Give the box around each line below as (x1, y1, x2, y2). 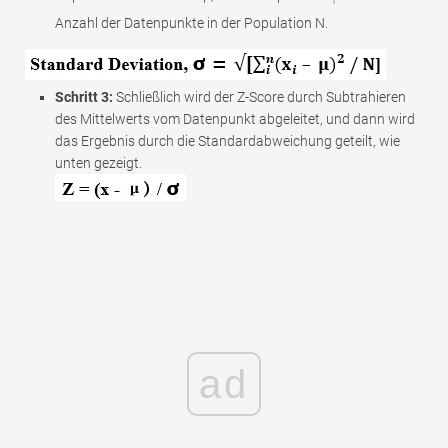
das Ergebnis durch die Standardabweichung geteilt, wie (55, 132, 400, 149)
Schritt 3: (55, 88, 113, 105)
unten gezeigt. (55, 154, 142, 171)
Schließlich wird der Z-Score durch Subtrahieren (113, 88, 406, 105)
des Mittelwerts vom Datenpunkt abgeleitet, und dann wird (55, 110, 415, 127)
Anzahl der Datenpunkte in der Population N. (55, 14, 328, 31)
